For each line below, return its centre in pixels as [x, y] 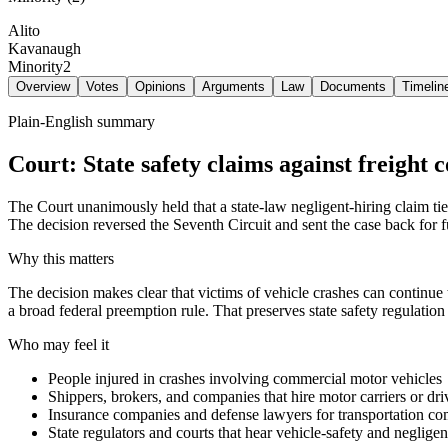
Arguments [233, 86]
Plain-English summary [81, 121]
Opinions [160, 86]
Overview [43, 86]
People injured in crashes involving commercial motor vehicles [245, 378]
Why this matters [61, 258]
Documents [353, 86]
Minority [35, 66]
